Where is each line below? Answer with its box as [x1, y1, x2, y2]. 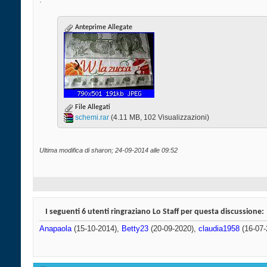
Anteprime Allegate [73, 24, 132, 32]
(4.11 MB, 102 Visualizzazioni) [111, 113, 209, 122]
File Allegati [73, 104, 110, 111]
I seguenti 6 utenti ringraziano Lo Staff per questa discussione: [45, 207, 264, 217]
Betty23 [122, 224, 148, 234]
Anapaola [39, 224, 72, 234]
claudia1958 [198, 224, 240, 234]
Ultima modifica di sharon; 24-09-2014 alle [39, 147, 162, 154]
